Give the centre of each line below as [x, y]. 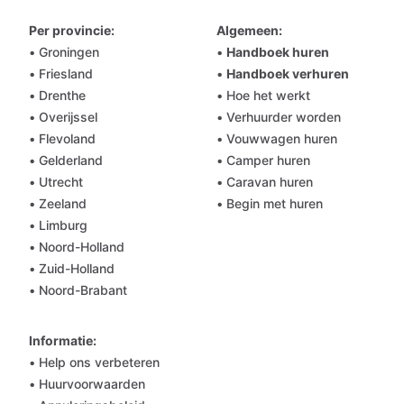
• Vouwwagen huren [277, 138]
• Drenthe [57, 95]
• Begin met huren [270, 203]
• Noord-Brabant [78, 290]
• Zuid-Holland [72, 268]
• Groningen [64, 52]
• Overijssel [63, 117]
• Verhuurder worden [279, 117]
